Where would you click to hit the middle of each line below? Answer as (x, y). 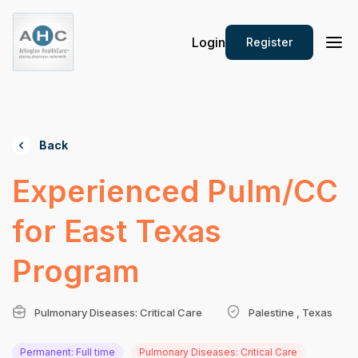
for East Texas (117, 231)
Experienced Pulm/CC (175, 191)
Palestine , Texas (290, 312)
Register (269, 42)
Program (76, 271)
